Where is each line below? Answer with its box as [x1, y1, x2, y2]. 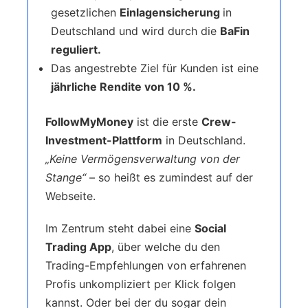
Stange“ [45, 170, 86, 184]
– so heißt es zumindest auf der [86, 170, 253, 184]
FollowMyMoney [45, 114, 133, 129]
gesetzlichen [51, 5, 120, 19]
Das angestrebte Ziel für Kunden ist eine [51, 60, 258, 75]
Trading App [45, 239, 111, 254]
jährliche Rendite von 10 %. [51, 79, 196, 93]
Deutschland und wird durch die [51, 23, 220, 38]
